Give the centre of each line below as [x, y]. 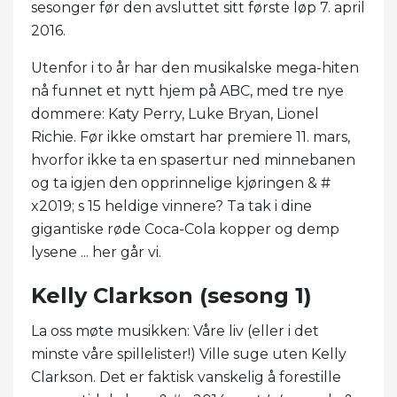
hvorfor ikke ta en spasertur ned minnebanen [193, 160]
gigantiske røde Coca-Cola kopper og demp [185, 229]
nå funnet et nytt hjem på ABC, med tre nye [187, 90]
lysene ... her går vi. [96, 252]
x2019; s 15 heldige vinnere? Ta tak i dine [171, 206]
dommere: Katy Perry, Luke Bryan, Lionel [175, 113]
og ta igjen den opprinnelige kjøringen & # [181, 183]
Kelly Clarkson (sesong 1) [171, 295]
